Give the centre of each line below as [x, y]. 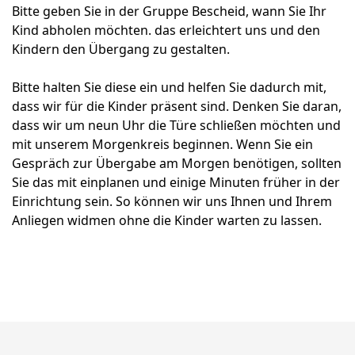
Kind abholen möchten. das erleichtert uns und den [166, 30]
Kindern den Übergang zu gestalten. [121, 49]
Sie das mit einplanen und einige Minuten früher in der [176, 182]
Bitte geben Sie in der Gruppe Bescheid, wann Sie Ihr [169, 11]
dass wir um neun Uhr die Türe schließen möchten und [176, 125]
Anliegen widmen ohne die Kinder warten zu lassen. [167, 220]
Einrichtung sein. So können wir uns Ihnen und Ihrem [172, 201]
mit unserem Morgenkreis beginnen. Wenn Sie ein [162, 144]
